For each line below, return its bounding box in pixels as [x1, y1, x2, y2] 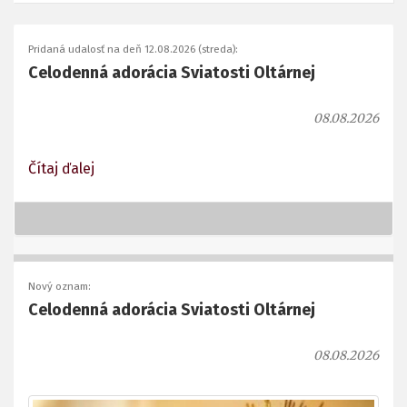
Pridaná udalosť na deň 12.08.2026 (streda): [28, 42, 238, 55]
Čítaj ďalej [28, 159, 94, 177]
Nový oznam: [28, 279, 91, 293]
